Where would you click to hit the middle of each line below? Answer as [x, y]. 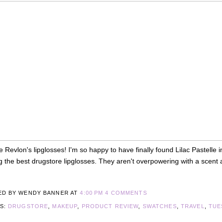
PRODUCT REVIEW [110, 206]
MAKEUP [65, 206]
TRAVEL [193, 206]
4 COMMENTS [126, 193]
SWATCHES [160, 206]
